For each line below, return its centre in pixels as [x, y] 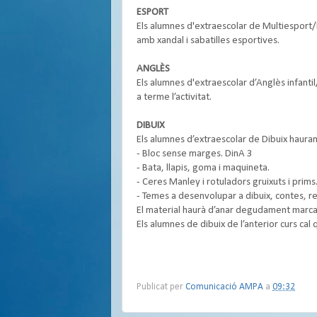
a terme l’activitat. [174, 97]
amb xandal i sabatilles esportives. [208, 41]
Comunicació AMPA [224, 287]
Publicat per [161, 287]
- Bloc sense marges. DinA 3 [195, 154]
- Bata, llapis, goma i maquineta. [203, 168]
